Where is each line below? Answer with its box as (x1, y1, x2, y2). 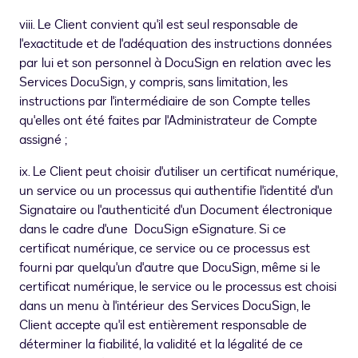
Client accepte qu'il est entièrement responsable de (19, 316, 307, 335)
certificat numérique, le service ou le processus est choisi (19, 278, 336, 296)
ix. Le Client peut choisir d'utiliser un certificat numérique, (19, 163, 337, 181)
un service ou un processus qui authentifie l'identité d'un (19, 182, 333, 201)
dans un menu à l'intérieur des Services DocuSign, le (19, 297, 311, 316)
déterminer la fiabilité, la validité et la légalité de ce (19, 336, 303, 354)
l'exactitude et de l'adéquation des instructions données (19, 35, 332, 54)
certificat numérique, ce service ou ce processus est (19, 240, 310, 258)
